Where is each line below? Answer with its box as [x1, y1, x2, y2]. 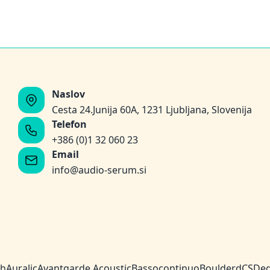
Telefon [52, 117, 87, 131]
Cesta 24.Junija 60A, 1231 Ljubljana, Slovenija [52, 102, 252, 116]
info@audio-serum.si [52, 163, 146, 177]
